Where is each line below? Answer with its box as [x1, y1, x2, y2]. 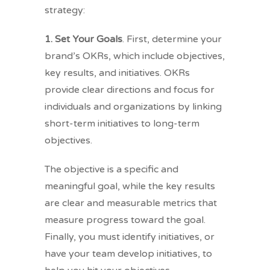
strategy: [45, 4, 85, 17]
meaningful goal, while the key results [45, 180, 215, 193]
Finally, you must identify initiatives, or [45, 231, 215, 243]
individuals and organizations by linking [45, 101, 222, 113]
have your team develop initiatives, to [45, 248, 212, 260]
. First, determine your [122, 33, 222, 46]
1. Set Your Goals [45, 33, 122, 46]
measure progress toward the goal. [45, 214, 206, 227]
